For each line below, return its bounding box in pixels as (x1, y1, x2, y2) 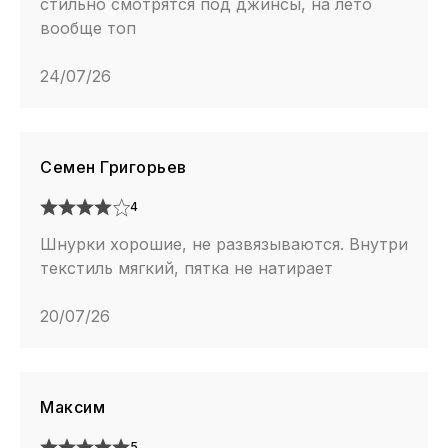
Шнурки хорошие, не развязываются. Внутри (40, 234, 408, 255)
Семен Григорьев (40, 157, 187, 178)
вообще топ (40, 18, 136, 39)
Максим (40, 397, 105, 418)
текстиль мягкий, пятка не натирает (40, 258, 333, 279)
